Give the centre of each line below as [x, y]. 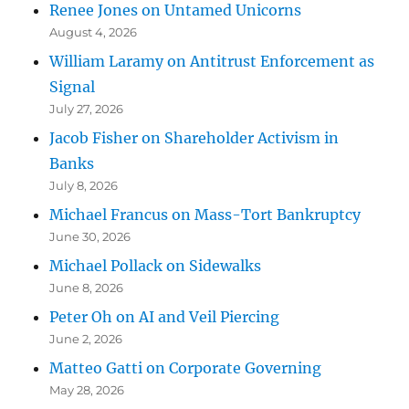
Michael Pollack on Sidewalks [156, 266]
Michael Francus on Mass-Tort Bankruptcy [205, 215]
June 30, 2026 [90, 237]
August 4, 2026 [94, 32]
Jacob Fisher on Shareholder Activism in [194, 138]
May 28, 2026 [87, 390]
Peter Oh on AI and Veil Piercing [165, 317]
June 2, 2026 [86, 339]
